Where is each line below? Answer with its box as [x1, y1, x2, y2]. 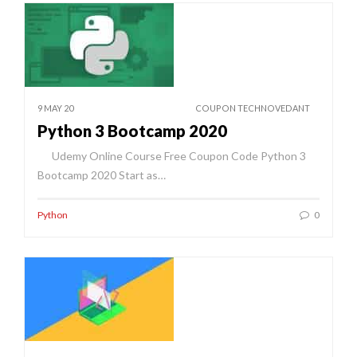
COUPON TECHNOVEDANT [195, 102, 310, 113]
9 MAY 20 [37, 102, 73, 113]
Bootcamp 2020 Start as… [37, 167, 166, 182]
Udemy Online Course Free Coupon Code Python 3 [37, 148, 306, 163]
